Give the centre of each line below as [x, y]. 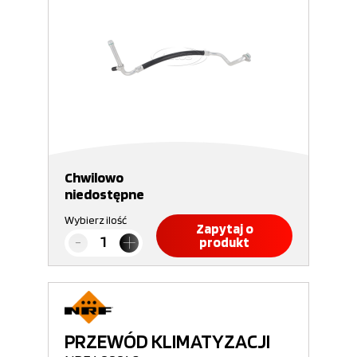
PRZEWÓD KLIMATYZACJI [167, 341]
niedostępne [104, 194]
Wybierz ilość [96, 220]
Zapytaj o [224, 229]
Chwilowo [94, 177]
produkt [224, 242]
